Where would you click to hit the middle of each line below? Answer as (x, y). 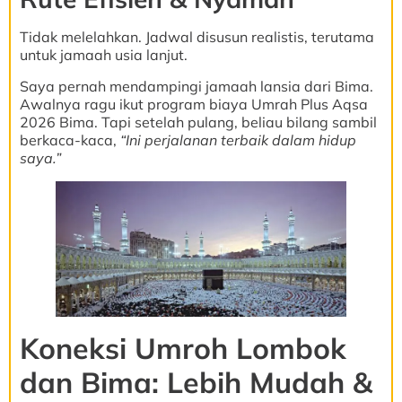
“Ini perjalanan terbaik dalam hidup (238, 140)
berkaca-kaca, (70, 140)
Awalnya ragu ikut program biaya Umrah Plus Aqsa (194, 104)
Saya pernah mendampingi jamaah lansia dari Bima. (197, 86)
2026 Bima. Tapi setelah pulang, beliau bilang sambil (198, 122)
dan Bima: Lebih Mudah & (196, 382)
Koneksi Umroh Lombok (183, 348)
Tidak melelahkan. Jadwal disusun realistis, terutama (197, 37)
